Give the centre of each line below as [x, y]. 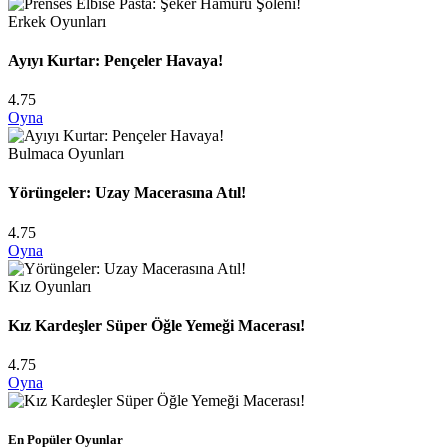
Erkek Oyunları [57, 21]
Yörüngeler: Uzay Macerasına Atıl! [127, 193]
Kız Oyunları [49, 286]
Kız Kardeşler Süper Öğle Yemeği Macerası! [156, 325]
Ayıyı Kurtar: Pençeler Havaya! [115, 60]
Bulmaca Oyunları [66, 154]
